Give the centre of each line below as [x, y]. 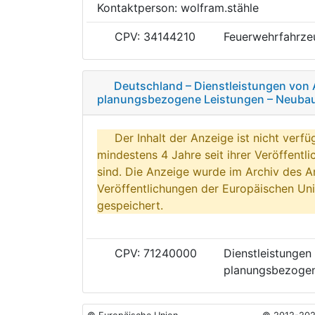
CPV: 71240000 [154, 253]
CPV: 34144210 [153, 36]
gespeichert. [130, 205]
